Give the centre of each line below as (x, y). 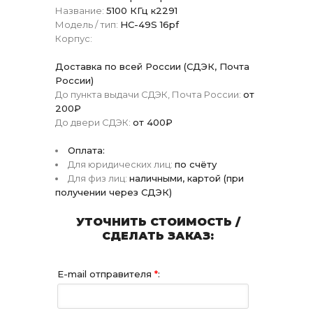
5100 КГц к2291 (142, 10)
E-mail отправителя (106, 274)
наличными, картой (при (187, 178)
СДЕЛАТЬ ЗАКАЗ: (158, 235)
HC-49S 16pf (150, 24)
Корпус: (74, 38)
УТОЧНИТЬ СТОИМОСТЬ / (158, 221)
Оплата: (86, 150)
